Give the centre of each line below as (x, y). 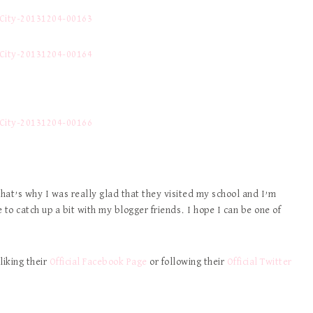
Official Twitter (259, 262)
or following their (187, 262)
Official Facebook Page (98, 262)
